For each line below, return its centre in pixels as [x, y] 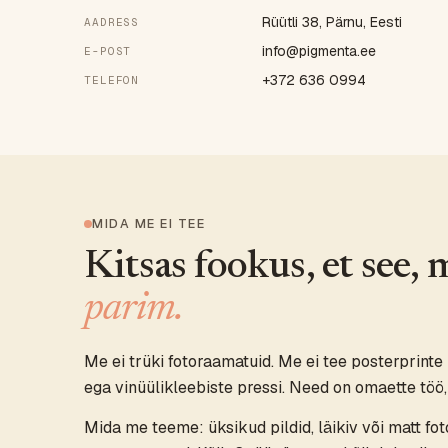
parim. [134, 310]
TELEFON [112, 80]
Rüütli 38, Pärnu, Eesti [332, 22]
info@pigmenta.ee [319, 51]
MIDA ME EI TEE [148, 223]
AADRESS [112, 22]
